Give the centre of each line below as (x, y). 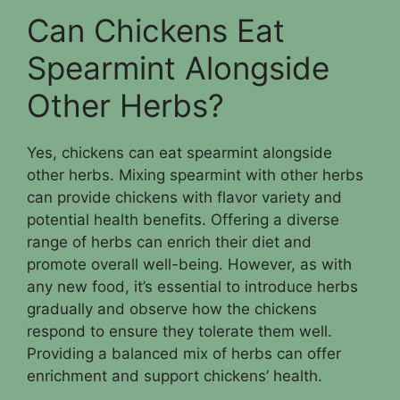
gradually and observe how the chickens (172, 309)
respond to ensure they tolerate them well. (179, 331)
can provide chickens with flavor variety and (184, 197)
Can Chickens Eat (156, 30)
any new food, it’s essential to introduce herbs (192, 287)
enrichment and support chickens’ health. (175, 376)
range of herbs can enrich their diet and (169, 242)
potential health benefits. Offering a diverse (183, 220)
